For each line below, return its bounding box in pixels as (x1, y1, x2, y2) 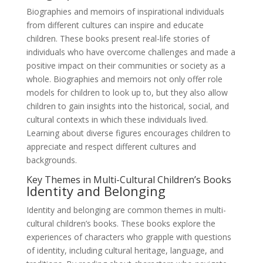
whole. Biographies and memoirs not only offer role (26, 73, 222, 85)
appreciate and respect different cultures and (26, 140, 196, 152)
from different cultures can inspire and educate (26, 19, 204, 31)
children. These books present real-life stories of (26, 32, 210, 44)
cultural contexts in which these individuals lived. (26, 113, 208, 125)
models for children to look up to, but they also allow (26, 86, 228, 98)
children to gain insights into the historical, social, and (26, 100, 229, 112)
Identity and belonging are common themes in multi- (26, 204, 226, 215)
